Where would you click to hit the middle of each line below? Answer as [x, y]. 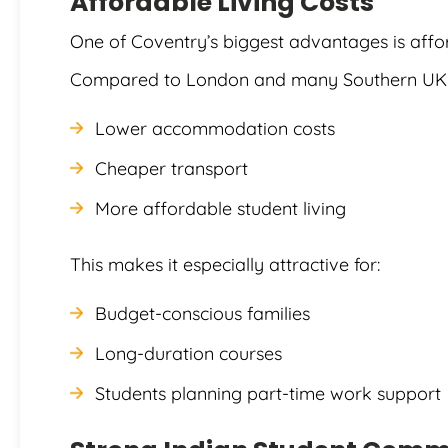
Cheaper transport [171, 168]
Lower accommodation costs [215, 128]
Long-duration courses [188, 353]
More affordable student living [220, 208]
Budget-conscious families [202, 313]
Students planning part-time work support [268, 393]
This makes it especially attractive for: [225, 264]
